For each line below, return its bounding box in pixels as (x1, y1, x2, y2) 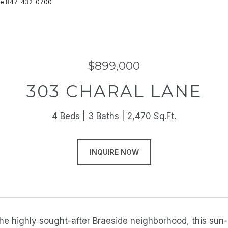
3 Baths (88, 111, 119, 121)
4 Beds (52, 111, 80, 121)
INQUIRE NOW (89, 148, 139, 156)
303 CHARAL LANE (26, 81, 202, 101)
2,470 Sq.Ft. (127, 111, 176, 121)
